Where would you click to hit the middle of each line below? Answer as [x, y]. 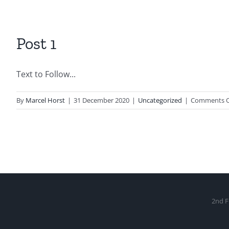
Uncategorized [160, 100]
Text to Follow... [46, 74]
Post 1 [36, 43]
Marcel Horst [45, 100]
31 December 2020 [101, 100]
